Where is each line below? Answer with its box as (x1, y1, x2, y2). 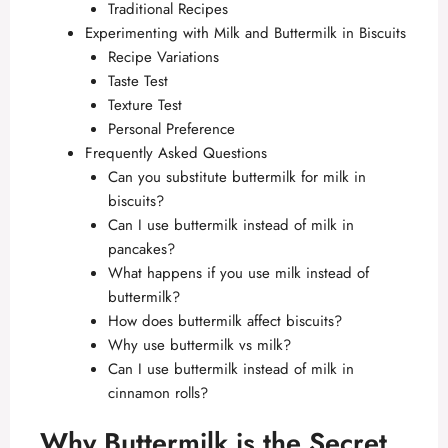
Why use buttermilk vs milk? (107, 333, 291, 356)
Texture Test (107, 93, 182, 116)
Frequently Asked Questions (85, 141, 267, 164)
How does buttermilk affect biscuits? (107, 309, 342, 332)
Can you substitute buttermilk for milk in (107, 165, 366, 188)
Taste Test (107, 69, 168, 92)
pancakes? (107, 237, 175, 260)
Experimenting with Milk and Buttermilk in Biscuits (85, 21, 406, 44)
